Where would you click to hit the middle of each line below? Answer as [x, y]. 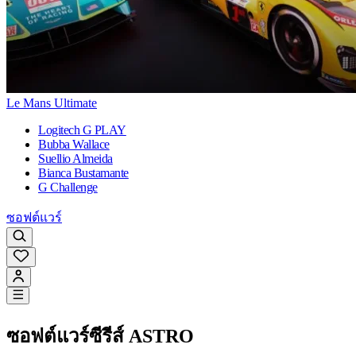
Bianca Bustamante [83, 173]
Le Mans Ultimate [52, 103]
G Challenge [68, 188]
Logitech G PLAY [82, 130]
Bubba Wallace [74, 145]
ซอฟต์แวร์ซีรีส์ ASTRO [100, 337]
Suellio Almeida [75, 159]
